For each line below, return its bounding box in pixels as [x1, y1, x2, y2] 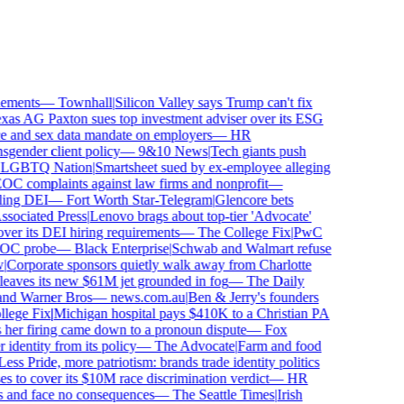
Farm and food [225, 338, 310, 353]
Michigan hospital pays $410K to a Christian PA [41, 306, 318, 321]
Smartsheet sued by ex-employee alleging [83, 160, 319, 175]
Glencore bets [203, 192, 282, 207]
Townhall [46, 95, 101, 110]
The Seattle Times [161, 387, 263, 402]
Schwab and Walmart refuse [160, 241, 320, 256]
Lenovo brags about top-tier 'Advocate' [78, 208, 300, 224]
